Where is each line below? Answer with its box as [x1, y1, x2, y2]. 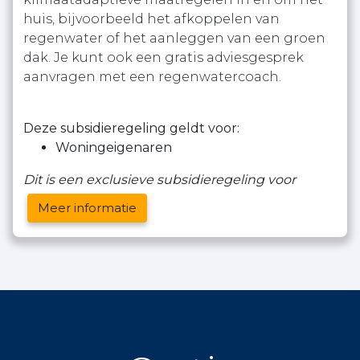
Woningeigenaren [55, 140, 172, 155]
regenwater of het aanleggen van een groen [23, 31, 325, 46]
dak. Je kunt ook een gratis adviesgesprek [23, 50, 304, 65]
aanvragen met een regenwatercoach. [23, 69, 281, 84]
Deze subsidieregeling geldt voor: [23, 121, 239, 136]
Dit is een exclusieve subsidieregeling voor [23, 172, 296, 187]
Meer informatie [38, 200, 137, 215]
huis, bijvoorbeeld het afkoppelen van [23, 11, 280, 27]
